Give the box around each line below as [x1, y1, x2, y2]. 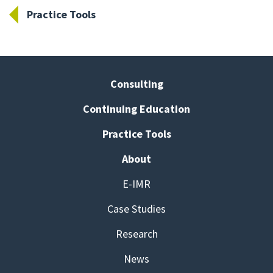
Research [115, 226, 158, 241]
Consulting [110, 76, 163, 91]
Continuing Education [83, 101, 190, 116]
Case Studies [107, 201, 166, 216]
